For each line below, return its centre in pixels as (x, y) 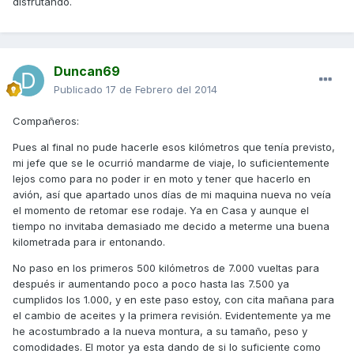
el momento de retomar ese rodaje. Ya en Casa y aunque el (161, 211)
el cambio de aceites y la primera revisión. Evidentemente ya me (172, 316)
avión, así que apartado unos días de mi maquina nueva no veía (172, 195)
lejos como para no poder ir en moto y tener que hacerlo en (162, 179)
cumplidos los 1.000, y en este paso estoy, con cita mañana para (173, 300)
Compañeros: (46, 121)
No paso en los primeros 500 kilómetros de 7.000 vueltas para (166, 268)
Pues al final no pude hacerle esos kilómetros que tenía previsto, (174, 147)
